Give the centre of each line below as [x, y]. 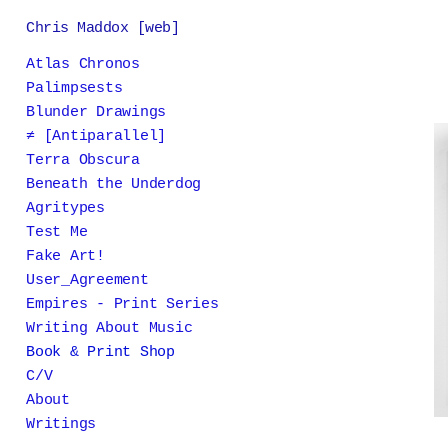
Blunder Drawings [96, 112]
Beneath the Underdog [113, 184]
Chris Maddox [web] [102, 28]
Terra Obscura [83, 160]
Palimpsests [74, 88]
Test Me [57, 232]
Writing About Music [109, 328]
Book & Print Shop [100, 352]
